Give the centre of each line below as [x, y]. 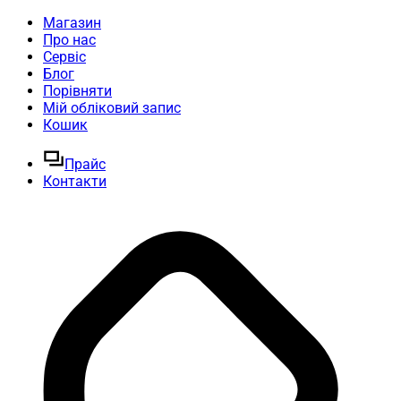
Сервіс [64, 57]
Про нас [69, 40]
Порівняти [77, 91]
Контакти [75, 181]
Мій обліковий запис [112, 108]
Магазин [72, 23]
